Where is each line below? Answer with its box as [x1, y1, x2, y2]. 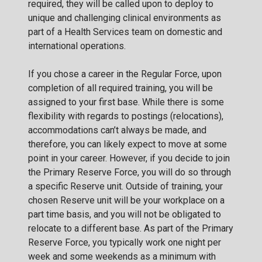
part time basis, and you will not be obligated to [28, 208, 221, 220]
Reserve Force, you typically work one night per [28, 236, 221, 248]
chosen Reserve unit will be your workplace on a [28, 194, 225, 206]
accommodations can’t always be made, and [28, 124, 206, 136]
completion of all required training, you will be [28, 82, 213, 94]
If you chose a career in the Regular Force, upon [28, 68, 222, 80]
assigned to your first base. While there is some [28, 96, 224, 108]
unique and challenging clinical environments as [28, 12, 221, 23]
